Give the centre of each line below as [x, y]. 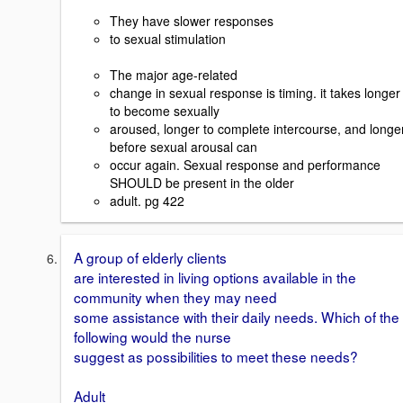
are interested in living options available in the [215, 278]
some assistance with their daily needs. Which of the [237, 317]
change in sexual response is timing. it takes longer [255, 93]
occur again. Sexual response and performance [245, 165]
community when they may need [175, 297]
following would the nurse [152, 337]
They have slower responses [192, 21]
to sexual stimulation [168, 39]
